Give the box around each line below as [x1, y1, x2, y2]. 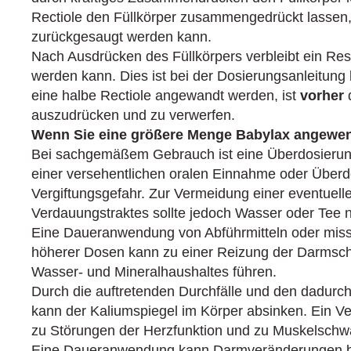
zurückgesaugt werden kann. [31, 29, 212, 45]
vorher [300, 88, 344, 103]
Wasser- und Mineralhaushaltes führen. [31, 264, 277, 280]
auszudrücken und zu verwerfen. [31, 107, 235, 123]
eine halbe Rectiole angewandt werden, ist [31, 88, 300, 103]
